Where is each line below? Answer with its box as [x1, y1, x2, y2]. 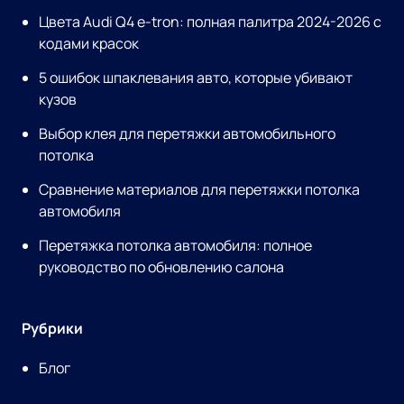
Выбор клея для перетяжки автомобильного [39, 124, 336, 143]
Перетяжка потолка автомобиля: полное [39, 235, 313, 255]
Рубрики [22, 318, 83, 338]
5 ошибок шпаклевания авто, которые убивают [39, 68, 353, 87]
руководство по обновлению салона [39, 257, 285, 277]
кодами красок [39, 33, 140, 53]
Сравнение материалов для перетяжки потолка [39, 179, 361, 199]
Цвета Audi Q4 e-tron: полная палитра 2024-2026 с [39, 12, 382, 32]
